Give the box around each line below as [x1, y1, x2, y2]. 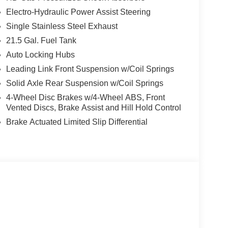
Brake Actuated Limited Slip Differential [6, 118, 148, 127]
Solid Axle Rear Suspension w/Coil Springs [6, 79, 163, 88]
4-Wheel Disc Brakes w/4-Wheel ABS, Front [6, 93, 165, 102]
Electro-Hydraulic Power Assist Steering [6, 8, 151, 17]
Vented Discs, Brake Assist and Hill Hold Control [6, 103, 181, 112]
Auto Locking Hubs [6, 50, 75, 60]
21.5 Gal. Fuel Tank [6, 36, 76, 45]
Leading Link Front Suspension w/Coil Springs [6, 65, 174, 74]
